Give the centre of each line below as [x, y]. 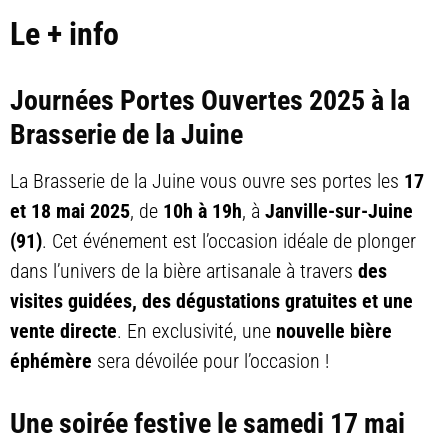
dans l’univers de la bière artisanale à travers [184, 271]
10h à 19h [202, 211]
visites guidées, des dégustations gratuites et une [211, 301]
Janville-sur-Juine [339, 211]
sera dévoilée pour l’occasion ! [210, 361]
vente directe [63, 331]
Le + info [64, 33]
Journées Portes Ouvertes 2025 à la [210, 100]
